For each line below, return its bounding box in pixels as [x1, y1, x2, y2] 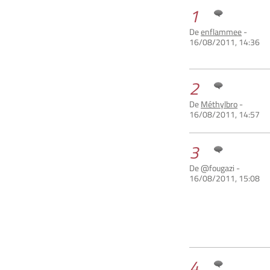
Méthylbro [201, 97, 238, 110]
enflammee [201, 25, 242, 38]
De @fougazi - [189, 161, 240, 174]
